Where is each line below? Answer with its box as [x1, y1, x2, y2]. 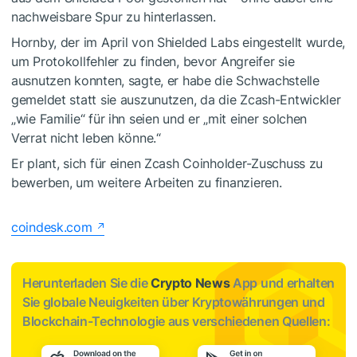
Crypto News [150, 274, 230, 291]
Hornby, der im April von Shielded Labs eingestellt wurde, [11, 33, 346, 50]
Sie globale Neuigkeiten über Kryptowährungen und [22, 293, 325, 310]
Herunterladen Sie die [22, 274, 151, 291]
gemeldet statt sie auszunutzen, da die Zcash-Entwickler [11, 91, 341, 108]
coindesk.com [11, 218, 92, 235]
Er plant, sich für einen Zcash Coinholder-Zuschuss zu [11, 155, 324, 171]
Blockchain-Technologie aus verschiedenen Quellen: [22, 312, 331, 329]
